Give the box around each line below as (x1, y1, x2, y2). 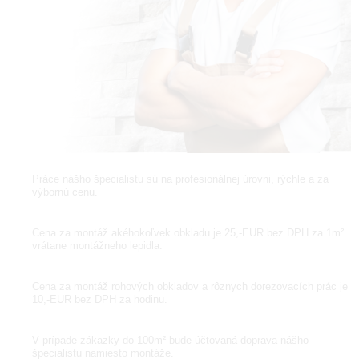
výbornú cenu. (32, 186, 98, 199)
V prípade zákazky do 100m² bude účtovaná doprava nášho (32, 333, 309, 346)
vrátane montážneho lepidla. (32, 240, 163, 252)
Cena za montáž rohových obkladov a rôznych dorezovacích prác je (32, 280, 348, 292)
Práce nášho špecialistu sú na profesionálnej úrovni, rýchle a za (32, 173, 329, 186)
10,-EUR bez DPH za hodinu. (32, 292, 167, 305)
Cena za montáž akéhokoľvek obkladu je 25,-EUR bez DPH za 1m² (32, 227, 344, 240)
